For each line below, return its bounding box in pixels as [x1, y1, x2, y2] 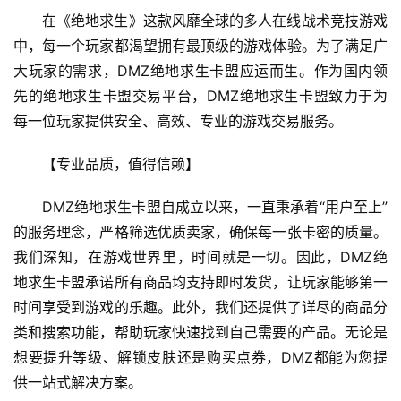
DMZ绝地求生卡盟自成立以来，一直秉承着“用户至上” [42, 198, 388, 217]
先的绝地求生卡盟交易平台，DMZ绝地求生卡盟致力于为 [13, 87, 388, 106]
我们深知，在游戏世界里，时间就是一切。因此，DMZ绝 [13, 248, 388, 267]
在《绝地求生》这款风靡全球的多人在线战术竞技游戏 [42, 12, 388, 30]
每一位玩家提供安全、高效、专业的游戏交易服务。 [13, 112, 343, 131]
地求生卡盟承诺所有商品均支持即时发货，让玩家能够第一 [13, 273, 388, 292]
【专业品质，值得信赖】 [42, 155, 200, 174]
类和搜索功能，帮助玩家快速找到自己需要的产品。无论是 [13, 323, 388, 342]
